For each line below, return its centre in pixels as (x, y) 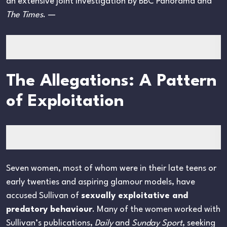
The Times (25, 15)
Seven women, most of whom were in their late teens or (111, 169)
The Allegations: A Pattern (111, 82)
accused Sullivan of (44, 196)
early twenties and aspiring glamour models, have (101, 182)
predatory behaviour (49, 210)
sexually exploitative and (135, 196)
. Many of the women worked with (156, 210)
